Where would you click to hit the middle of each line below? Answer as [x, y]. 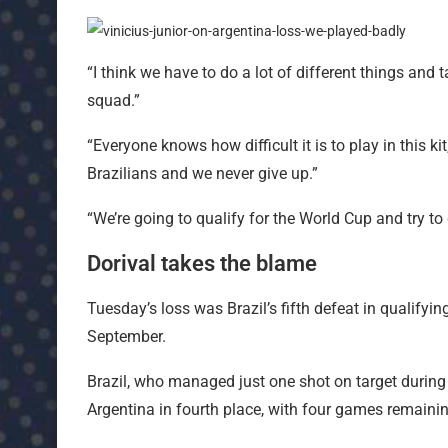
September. [126, 336]
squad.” [113, 100]
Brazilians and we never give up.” [202, 173]
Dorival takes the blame [202, 263]
